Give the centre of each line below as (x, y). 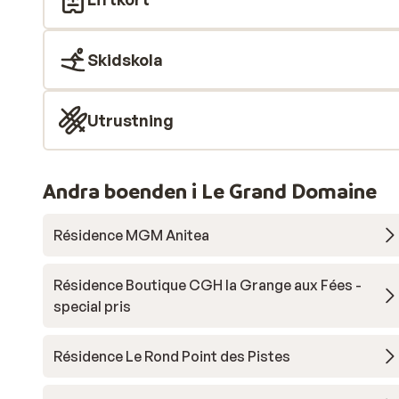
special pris (92, 306)
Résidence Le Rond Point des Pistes (172, 356)
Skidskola (125, 60)
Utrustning (130, 120)
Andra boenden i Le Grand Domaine (210, 191)
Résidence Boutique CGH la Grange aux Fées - (208, 285)
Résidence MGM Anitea (131, 235)
